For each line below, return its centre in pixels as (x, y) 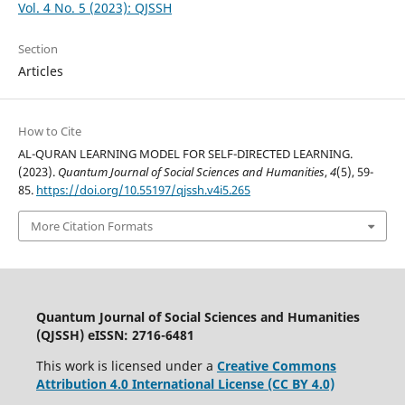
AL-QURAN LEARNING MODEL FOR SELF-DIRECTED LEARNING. (185, 153)
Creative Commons (276, 366)
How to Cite (49, 131)
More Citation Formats (91, 226)
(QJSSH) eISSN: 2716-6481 (115, 335)
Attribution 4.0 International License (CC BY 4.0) (185, 384)
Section (38, 48)
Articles (40, 71)
